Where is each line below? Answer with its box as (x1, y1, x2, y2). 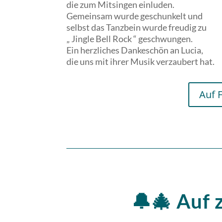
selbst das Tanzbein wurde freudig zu (66, 22, 207, 33)
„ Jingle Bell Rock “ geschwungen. (66, 33, 193, 45)
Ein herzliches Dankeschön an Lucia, (66, 45, 204, 56)
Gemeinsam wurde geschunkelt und (66, 10, 203, 22)
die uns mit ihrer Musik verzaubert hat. (66, 56, 215, 67)
